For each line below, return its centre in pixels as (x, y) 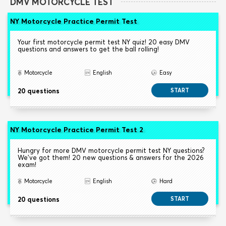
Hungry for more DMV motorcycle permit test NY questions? (111, 151)
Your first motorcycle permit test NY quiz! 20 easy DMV (104, 42)
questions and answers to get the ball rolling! (88, 49)
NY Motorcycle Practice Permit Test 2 (77, 130)
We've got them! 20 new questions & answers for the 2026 (111, 158)
